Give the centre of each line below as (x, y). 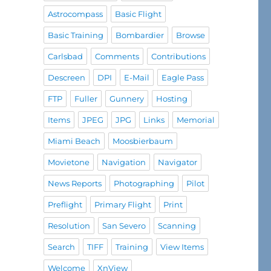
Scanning (177, 226)
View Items (182, 247)
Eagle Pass (182, 78)
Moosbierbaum (142, 141)
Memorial (195, 120)
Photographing (144, 184)
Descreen (66, 78)
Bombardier (139, 35)
